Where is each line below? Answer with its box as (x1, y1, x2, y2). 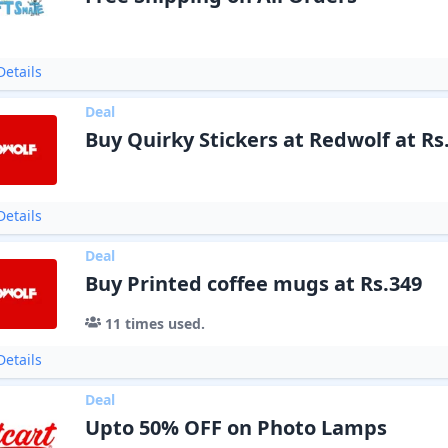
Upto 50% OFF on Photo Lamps (84, 414, 387, 441)
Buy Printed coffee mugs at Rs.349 (84, 270, 422, 297)
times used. (120, 314, 205, 333)
